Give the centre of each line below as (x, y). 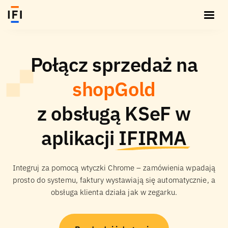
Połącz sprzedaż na (114, 64)
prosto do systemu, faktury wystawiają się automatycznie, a (114, 180)
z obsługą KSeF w (114, 113)
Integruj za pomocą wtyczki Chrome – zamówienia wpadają (114, 167)
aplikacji (80, 138)
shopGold (114, 89)
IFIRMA (153, 138)
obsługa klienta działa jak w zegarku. (114, 192)
